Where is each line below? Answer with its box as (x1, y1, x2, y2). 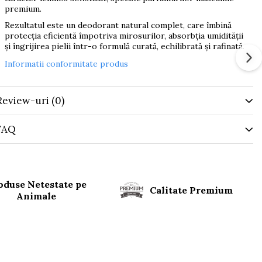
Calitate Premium (150, 184, 233, 196)
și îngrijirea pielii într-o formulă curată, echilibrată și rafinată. (4, 41, 244, 52)
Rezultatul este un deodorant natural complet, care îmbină (4, 20, 232, 31)
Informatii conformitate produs (4, 58, 128, 70)
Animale (16, 189, 57, 202)
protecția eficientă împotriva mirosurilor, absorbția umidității (4, 30, 243, 42)
